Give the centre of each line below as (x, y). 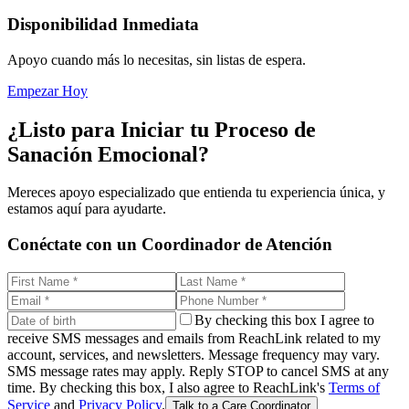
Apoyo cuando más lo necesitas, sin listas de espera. (157, 59)
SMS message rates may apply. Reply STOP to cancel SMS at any (198, 371)
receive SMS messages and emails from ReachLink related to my (194, 338)
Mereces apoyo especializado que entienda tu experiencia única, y (196, 193)
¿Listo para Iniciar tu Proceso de (162, 129)
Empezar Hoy (47, 90)
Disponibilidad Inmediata (103, 24)
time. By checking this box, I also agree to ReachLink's (166, 387)
